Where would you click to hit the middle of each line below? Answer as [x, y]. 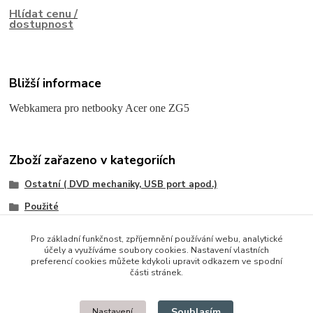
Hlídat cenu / [44, 14]
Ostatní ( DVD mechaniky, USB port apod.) [121, 185]
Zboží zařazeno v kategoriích [93, 160]
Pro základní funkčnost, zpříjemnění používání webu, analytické [156, 239]
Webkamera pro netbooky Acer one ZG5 [100, 108]
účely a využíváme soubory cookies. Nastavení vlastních [156, 250]
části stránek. [156, 272]
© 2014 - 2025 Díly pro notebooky [86, 298]
